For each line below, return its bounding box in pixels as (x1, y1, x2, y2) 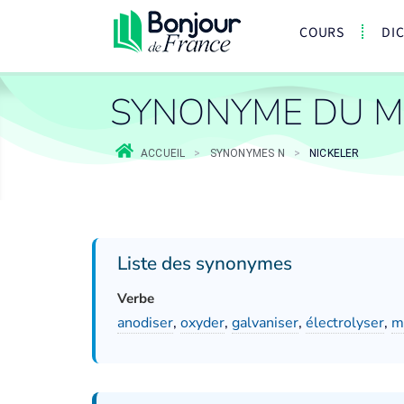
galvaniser (232, 313, 298, 333)
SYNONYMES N (209, 147, 285, 160)
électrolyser (306, 313, 384, 333)
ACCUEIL (141, 147, 186, 160)
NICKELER (309, 147, 360, 160)
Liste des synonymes (117, 251, 292, 276)
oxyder (180, 313, 225, 333)
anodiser (117, 313, 173, 333)
